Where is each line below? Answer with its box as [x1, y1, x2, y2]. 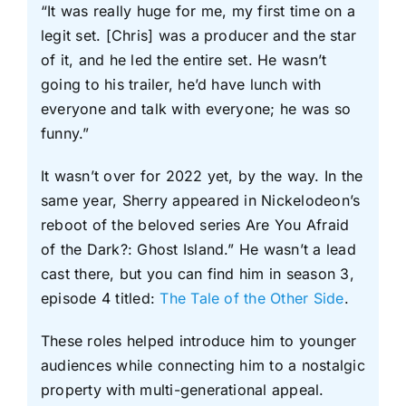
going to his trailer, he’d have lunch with [40, 74, 322, 93]
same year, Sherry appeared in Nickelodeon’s [40, 190, 361, 209]
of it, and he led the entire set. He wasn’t [40, 50, 327, 69]
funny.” [40, 123, 90, 142]
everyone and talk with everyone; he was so [40, 99, 352, 118]
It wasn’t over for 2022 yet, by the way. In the [40, 166, 363, 185]
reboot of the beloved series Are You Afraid [40, 215, 350, 234]
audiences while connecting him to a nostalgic [40, 355, 365, 374]
